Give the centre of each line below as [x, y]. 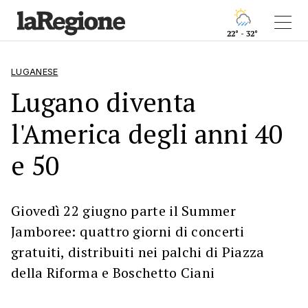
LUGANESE [35, 72]
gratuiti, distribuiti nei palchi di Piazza [138, 252]
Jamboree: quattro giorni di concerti [128, 231]
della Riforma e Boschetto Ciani [113, 273]
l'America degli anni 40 [147, 134]
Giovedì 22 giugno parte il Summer [123, 211]
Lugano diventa [104, 102]
